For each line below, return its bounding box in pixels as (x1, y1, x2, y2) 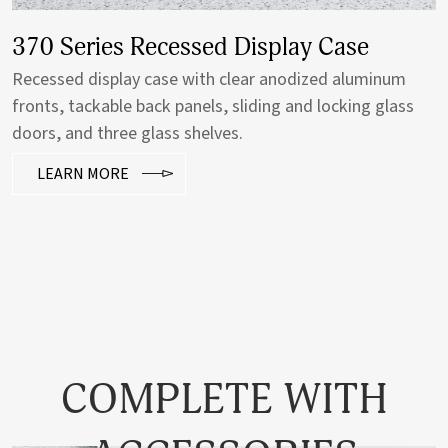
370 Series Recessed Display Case (12, 32, 369, 64)
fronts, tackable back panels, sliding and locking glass (12, 94, 414, 120)
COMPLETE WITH (60, 374, 388, 427)
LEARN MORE (37, 163, 129, 186)
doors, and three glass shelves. (12, 121, 243, 147)
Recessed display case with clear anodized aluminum (12, 67, 406, 93)
